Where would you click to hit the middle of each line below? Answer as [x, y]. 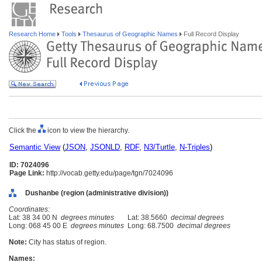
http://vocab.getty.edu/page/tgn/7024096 [109, 173]
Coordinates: [29, 209]
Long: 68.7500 [151, 226]
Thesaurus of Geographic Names [130, 34]
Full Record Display [211, 34]
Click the [23, 130]
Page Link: [27, 173]
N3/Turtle [159, 147]
